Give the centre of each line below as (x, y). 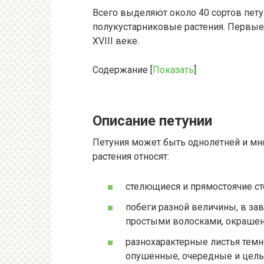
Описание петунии (152, 121)
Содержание (120, 70)
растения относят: (131, 156)
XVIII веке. (116, 41)
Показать (173, 70)
